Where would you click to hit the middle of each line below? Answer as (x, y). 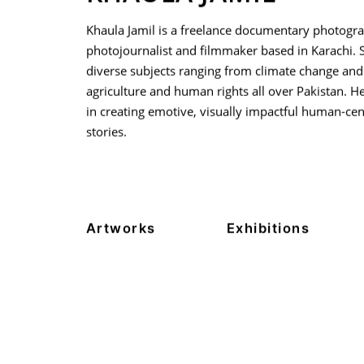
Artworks (121, 230)
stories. (106, 133)
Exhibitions (268, 230)
